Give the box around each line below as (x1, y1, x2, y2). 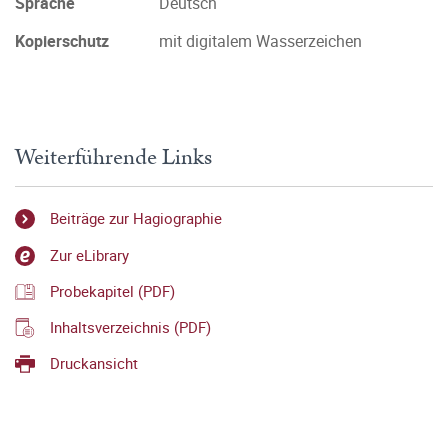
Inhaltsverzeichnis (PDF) (50, 317, 211, 338)
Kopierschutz (15, 30, 109, 52)
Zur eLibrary (50, 244, 129, 265)
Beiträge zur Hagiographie (50, 208, 222, 229)
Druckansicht (50, 353, 138, 374)
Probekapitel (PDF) (50, 280, 175, 301)
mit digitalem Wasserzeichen (159, 30, 362, 52)
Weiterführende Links (15, 141, 212, 174)
